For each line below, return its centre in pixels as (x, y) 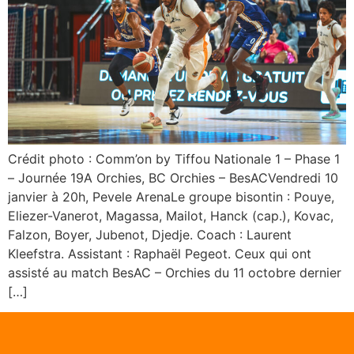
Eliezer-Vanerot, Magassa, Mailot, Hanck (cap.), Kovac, (171, 215)
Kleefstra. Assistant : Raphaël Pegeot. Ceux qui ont (160, 253)
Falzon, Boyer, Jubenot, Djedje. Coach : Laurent (150, 234)
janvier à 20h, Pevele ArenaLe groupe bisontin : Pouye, (171, 196)
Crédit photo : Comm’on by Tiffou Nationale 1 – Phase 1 (174, 158)
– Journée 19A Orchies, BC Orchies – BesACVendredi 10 (173, 177)
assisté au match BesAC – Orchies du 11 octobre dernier (175, 272)
